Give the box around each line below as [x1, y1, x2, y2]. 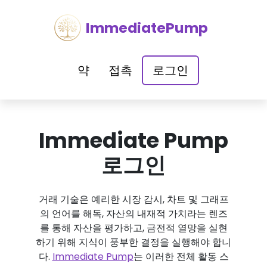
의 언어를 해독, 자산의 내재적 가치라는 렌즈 [39, 207, 228, 221]
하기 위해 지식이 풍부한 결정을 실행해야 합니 [36, 235, 231, 249]
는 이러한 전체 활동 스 [133, 250, 229, 263]
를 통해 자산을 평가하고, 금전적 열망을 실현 [39, 221, 228, 235]
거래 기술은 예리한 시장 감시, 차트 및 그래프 [38, 193, 229, 206]
